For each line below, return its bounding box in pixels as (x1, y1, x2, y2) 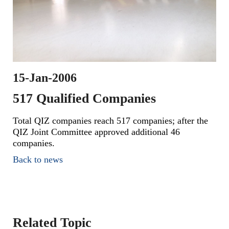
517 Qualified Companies (13, 90, 156, 106)
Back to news (13, 154, 63, 165)
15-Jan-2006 (13, 71, 77, 84)
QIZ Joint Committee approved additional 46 (13, 126, 180, 137)
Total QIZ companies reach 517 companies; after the (13, 115, 208, 126)
